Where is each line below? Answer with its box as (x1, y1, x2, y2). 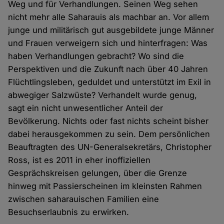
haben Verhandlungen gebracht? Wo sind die (8, 51, 184, 61)
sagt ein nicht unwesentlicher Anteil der (8, 103, 163, 113)
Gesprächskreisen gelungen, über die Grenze (8, 168, 187, 178)
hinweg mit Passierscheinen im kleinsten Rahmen (8, 181, 202, 191)
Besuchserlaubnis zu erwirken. (8, 207, 132, 217)
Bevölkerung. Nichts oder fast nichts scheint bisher (8, 116, 209, 126)
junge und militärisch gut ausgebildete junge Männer (8, 25, 214, 35)
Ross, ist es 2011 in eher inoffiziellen (8, 155, 151, 165)
